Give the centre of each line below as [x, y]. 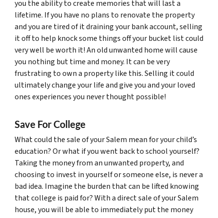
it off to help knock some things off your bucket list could [109, 38]
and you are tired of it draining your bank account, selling [109, 27]
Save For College [50, 124]
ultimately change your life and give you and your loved [105, 85]
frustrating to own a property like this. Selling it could [104, 73]
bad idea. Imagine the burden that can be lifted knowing [107, 186]
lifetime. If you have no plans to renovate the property [105, 15]
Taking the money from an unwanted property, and [99, 163]
